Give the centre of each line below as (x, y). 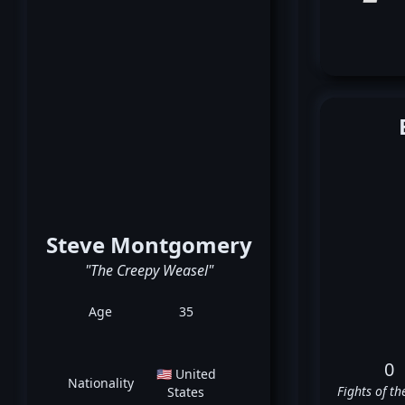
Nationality (100, 383)
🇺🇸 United (186, 374)
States (186, 392)
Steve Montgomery (149, 245)
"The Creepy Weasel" (149, 270)
